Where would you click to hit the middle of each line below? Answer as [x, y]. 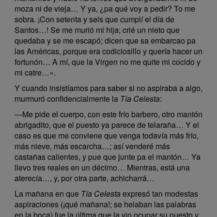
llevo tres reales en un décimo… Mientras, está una [102, 167]
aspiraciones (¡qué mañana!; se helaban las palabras [105, 204]
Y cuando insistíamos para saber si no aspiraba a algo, [108, 88]
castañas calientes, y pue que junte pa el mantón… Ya [108, 157]
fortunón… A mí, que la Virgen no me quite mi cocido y [108, 62]
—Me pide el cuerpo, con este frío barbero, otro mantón [108, 114]
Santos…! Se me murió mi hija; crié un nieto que [97, 30]
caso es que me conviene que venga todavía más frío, [107, 135]
